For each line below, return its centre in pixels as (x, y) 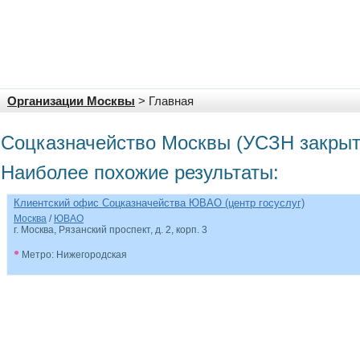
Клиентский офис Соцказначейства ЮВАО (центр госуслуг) (159, 203)
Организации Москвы (71, 101)
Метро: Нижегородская (73, 255)
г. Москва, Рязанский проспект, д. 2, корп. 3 (110, 230)
